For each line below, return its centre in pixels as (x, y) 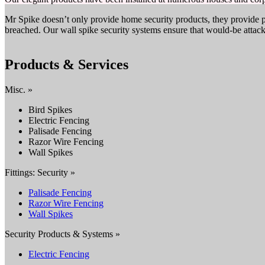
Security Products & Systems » (62, 234)
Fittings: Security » (40, 172)
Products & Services (67, 64)
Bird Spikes (50, 109)
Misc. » (19, 89)
